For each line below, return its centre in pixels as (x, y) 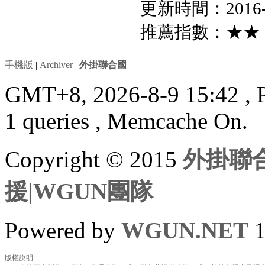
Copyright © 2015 (94, 160)
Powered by (63, 231)
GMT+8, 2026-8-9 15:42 (125, 95)
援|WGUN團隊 (79, 192)
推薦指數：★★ (201, 32)
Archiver (56, 65)
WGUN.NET (185, 231)
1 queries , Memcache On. (126, 121)
